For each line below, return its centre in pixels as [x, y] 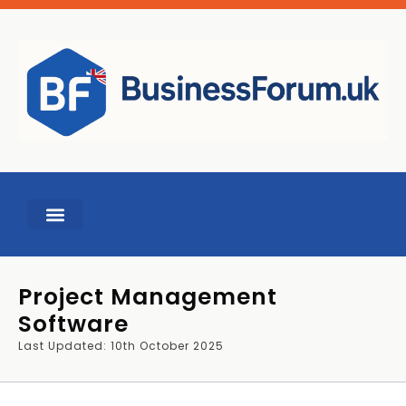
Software [73, 324]
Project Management [148, 297]
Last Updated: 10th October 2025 [121, 346]
